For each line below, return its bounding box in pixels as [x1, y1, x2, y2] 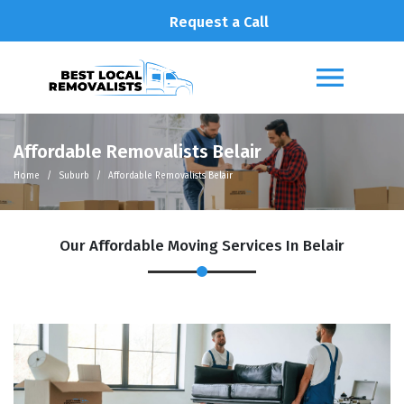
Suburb [59, 170, 89, 181]
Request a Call [170, 14, 269, 31]
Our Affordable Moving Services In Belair [60, 236, 344, 255]
